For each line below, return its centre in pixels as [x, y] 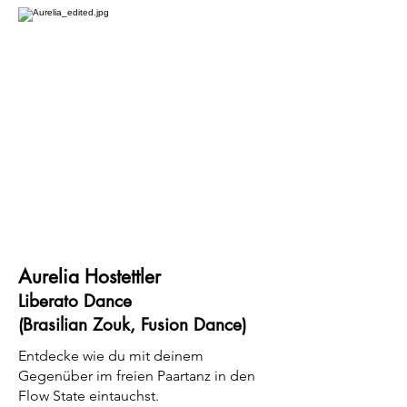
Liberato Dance [75, 301]
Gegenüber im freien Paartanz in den [137, 376]
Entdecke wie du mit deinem [111, 356]
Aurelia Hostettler [89, 277]
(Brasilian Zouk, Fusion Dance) [132, 325]
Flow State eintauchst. [89, 396]
